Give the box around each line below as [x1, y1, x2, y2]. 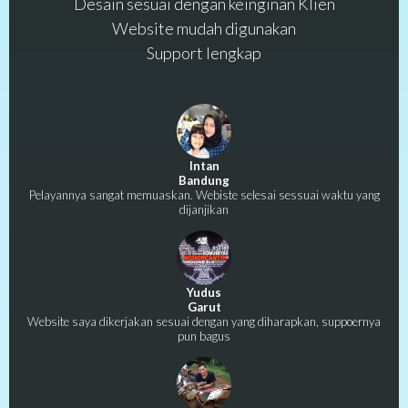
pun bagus [178, 328, 230, 343]
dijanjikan [179, 201, 229, 217]
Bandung [178, 172, 229, 188]
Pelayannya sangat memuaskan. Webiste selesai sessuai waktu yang [28, 187, 380, 202]
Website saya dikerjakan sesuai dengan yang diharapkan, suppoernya [27, 313, 381, 329]
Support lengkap [147, 42, 261, 63]
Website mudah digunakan [112, 17, 296, 38]
